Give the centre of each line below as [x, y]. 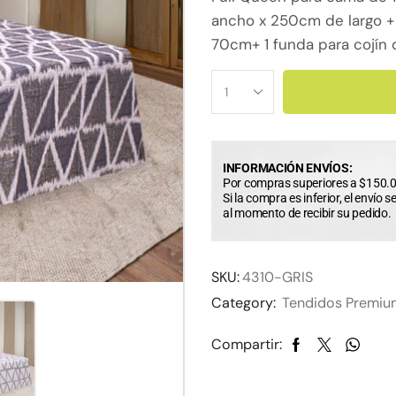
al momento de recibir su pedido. [307, 213]
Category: [245, 303]
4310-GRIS [278, 278]
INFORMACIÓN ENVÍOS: [288, 168]
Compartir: [247, 345]
